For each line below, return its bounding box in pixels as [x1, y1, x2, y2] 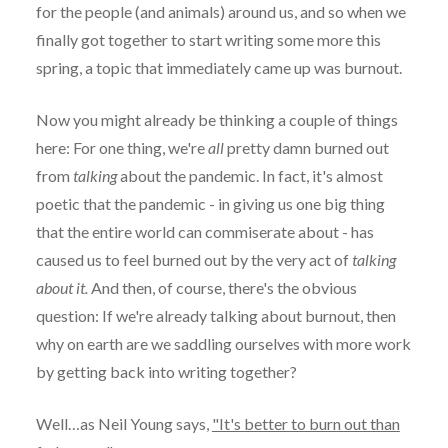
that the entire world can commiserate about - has [35, 221, 374, 241]
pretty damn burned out [223, 137, 389, 157]
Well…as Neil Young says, [35, 413, 212, 433]
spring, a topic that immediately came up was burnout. [35, 57, 402, 77]
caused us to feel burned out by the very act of [35, 249, 352, 269]
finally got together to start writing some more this [35, 29, 381, 49]
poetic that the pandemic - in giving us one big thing [35, 193, 385, 213]
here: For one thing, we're [35, 137, 208, 157]
